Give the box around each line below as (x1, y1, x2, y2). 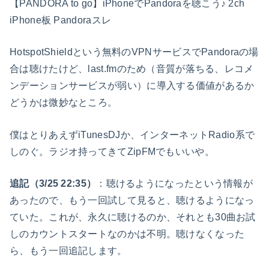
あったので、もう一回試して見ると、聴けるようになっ (10, 195, 255, 206)
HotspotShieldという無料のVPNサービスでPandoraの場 (10, 47, 259, 58)
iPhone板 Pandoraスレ (10, 14, 112, 25)
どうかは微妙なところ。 (10, 97, 118, 108)
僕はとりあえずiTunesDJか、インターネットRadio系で (10, 129, 255, 140)
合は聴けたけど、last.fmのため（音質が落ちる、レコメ (10, 64, 254, 74)
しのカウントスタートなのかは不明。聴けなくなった (10, 229, 245, 240)
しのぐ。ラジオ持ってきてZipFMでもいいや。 (10, 146, 214, 157)
